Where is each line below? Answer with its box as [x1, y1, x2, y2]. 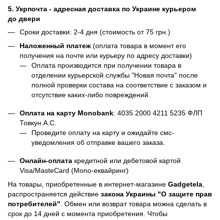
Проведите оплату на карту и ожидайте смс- [31, 129, 174, 137]
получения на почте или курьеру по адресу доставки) [20, 52, 192, 60]
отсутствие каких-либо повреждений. [31, 91, 150, 99]
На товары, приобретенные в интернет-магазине [8, 180, 168, 189]
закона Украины [99, 190, 158, 198]
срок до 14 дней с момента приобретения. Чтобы [8, 210, 167, 218]
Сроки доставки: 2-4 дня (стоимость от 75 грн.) [20, 27, 170, 36]
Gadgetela [168, 180, 202, 189]
